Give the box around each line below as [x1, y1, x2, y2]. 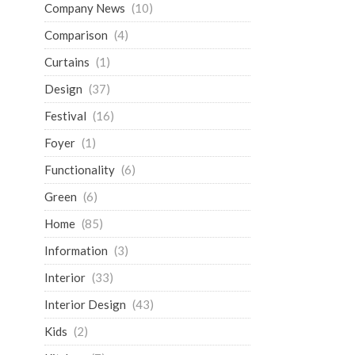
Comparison [44, 28, 108, 42]
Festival [44, 109, 86, 123]
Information [44, 243, 108, 258]
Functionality [44, 162, 115, 177]
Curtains [44, 55, 90, 69]
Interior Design [44, 297, 126, 311]
